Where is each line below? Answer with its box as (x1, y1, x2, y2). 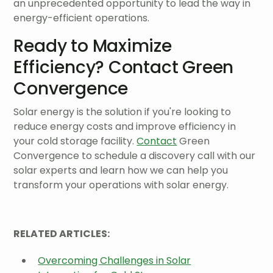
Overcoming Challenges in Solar (38, 253, 191, 268)
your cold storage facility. (13, 133, 137, 148)
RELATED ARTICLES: (13, 226, 110, 241)
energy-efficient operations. (13, 11, 150, 26)
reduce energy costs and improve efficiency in (13, 119, 236, 133)
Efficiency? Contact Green (13, 55, 234, 80)
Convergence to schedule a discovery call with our (13, 148, 256, 163)
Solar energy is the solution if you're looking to (13, 104, 232, 119)
